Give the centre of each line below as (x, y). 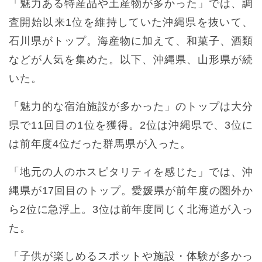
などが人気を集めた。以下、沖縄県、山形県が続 (131, 59)
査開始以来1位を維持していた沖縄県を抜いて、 (131, 22)
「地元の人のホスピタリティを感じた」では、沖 (131, 172)
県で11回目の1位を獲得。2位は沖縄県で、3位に (131, 125)
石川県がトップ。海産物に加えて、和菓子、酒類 (131, 41)
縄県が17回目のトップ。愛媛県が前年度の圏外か (131, 190)
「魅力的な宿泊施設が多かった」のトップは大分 (131, 106)
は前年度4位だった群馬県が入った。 (100, 144)
